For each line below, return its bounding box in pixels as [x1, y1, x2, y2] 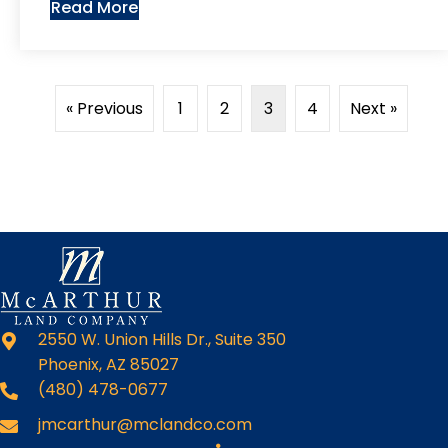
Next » [350, 97, 397, 120]
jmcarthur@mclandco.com [38, 413, 252, 436]
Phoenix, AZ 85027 [38, 353, 179, 376]
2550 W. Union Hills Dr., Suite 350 [38, 328, 286, 351]
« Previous [66, 97, 143, 120]
